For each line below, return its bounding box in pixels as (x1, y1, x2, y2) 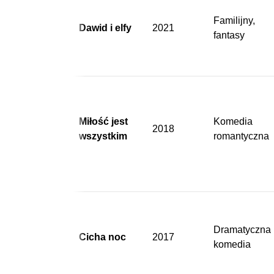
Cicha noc (79, 231, 126, 242)
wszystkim (79, 130, 127, 141)
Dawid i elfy (79, 22, 131, 33)
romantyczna (213, 130, 269, 141)
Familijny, (213, 15, 255, 26)
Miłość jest (79, 116, 128, 127)
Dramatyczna (213, 224, 271, 235)
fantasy (213, 29, 245, 40)
